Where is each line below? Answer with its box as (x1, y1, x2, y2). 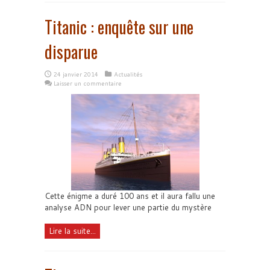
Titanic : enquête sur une (45, 14, 193, 39)
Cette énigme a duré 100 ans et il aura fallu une (45, 190, 215, 201)
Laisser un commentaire (54, 79, 122, 87)
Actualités (114, 70, 142, 78)
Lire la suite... (49, 225, 96, 236)
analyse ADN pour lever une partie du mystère (45, 201, 212, 213)
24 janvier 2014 (54, 70, 98, 78)
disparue (45, 39, 98, 64)
